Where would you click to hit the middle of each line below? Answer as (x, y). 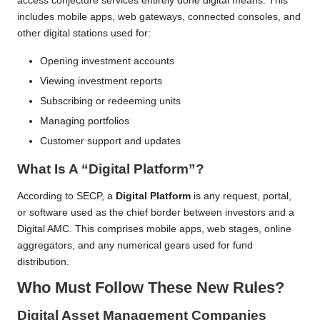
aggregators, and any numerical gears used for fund (135, 245)
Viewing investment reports (101, 81)
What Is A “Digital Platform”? (111, 169)
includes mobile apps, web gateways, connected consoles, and (159, 16)
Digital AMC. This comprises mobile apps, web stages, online (154, 229)
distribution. (43, 261)
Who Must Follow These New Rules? (151, 287)
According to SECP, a (66, 196)
